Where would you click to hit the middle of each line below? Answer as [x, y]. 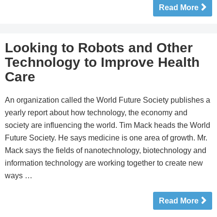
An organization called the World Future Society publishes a [108, 100]
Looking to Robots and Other [99, 48]
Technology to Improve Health [102, 62]
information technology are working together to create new [104, 163]
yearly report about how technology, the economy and [96, 113]
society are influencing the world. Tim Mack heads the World [108, 125]
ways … [19, 176]
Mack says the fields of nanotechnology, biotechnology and [106, 150]
